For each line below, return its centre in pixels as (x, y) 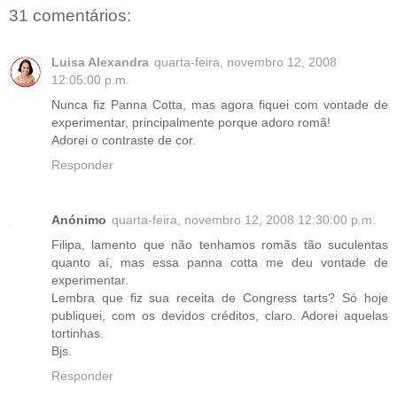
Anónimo (79, 219)
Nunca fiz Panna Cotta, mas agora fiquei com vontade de (220, 104)
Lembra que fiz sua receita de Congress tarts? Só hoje (220, 297)
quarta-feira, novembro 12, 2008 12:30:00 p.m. (244, 219)
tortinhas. (78, 333)
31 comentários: (70, 16)
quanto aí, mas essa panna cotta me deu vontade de (220, 262)
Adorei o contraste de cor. (124, 140)
